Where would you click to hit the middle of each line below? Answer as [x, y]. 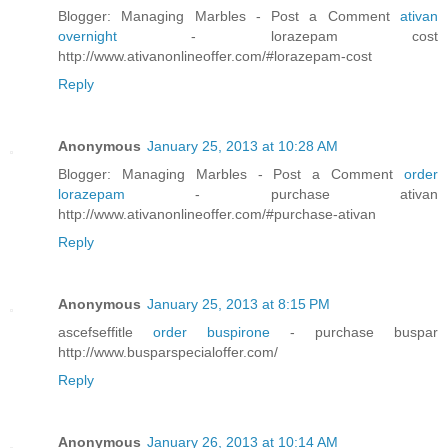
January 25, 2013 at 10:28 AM [242, 146]
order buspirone [221, 332]
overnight [125, 36]
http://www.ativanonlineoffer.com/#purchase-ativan [217, 214]
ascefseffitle [105, 332]
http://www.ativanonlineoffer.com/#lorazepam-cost [215, 56]
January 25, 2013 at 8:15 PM [238, 304]
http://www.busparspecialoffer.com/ [168, 352]
